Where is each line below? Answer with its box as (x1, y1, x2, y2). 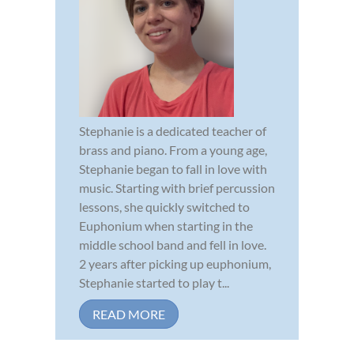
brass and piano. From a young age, (79, 141, 267, 157)
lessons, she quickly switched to (79, 198, 250, 214)
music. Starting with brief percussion (79, 179, 275, 195)
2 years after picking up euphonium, (79, 255, 271, 271)
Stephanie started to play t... (79, 274, 229, 290)
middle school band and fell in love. (79, 236, 266, 252)
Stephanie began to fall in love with (79, 160, 267, 176)
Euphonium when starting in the (79, 217, 253, 233)
